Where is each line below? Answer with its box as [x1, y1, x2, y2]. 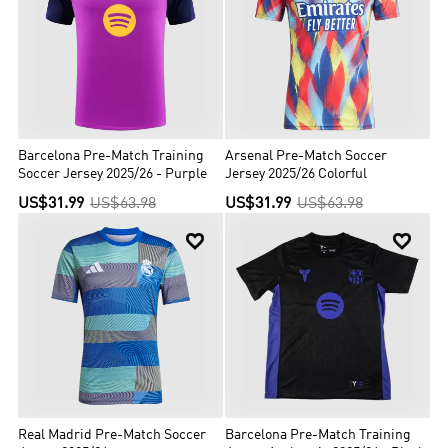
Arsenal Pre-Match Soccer [225, 150, 388, 164]
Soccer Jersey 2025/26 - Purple [18, 168, 208, 182]
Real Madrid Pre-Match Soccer [18, 428, 207, 442]
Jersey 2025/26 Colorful [225, 168, 368, 182]
